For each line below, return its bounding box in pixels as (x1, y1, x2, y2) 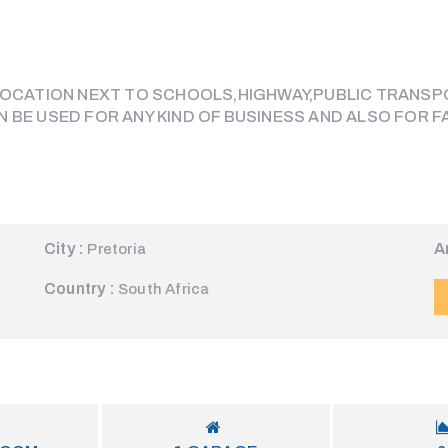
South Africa (118, 280, 210, 297)
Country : (43, 279, 115, 297)
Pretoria (87, 240, 146, 257)
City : (43, 239, 85, 257)
